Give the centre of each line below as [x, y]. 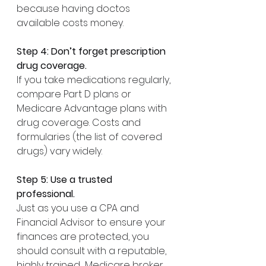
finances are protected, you [84, 236]
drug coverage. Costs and [80, 122]
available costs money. [71, 23]
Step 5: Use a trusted [66, 179]
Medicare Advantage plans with [93, 108]
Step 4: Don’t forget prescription [92, 51]
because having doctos [75, 8]
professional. [46, 194]
